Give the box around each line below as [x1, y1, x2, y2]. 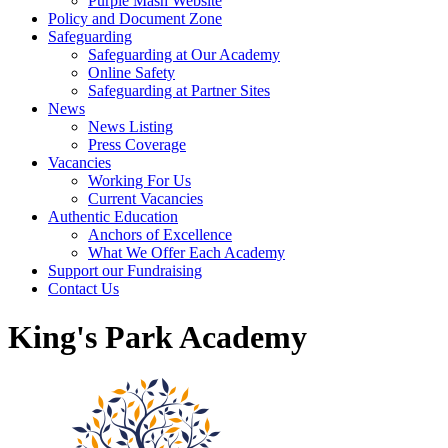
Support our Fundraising [48, 262, 202, 279]
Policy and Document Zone [48, 10, 222, 27]
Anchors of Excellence [88, 226, 232, 243]
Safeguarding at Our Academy [88, 46, 280, 63]
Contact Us [48, 280, 119, 297]
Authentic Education [48, 208, 178, 225]
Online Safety [88, 64, 175, 81]
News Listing [88, 118, 173, 135]
